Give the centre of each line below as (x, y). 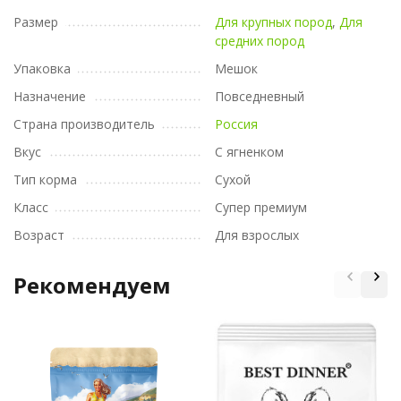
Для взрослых (257, 235)
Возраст (39, 235)
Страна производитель (84, 124)
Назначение (50, 97)
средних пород (260, 41)
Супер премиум (261, 208)
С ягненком (249, 152)
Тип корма (45, 180)
